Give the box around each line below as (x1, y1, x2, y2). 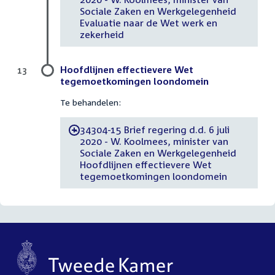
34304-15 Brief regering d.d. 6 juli (79, 123, 230, 135)
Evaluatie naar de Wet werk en (79, 17, 217, 28)
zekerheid (79, 28, 124, 40)
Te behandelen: (60, 97, 121, 108)
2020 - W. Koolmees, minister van (79, 135, 228, 147)
